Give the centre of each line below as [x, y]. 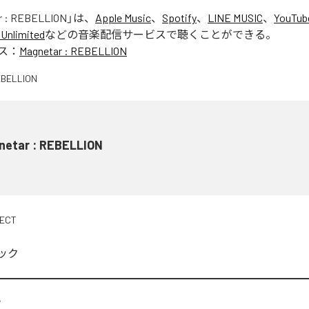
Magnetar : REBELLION [73, 50]
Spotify [179, 17]
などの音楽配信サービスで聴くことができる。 [161, 34]
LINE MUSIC [235, 17]
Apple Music [123, 17]
